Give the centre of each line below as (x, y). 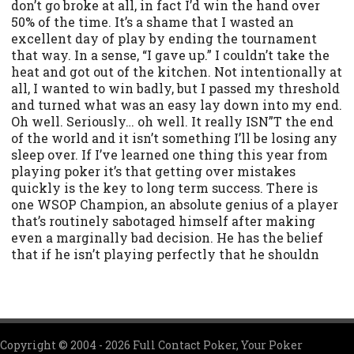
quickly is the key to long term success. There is (164, 188)
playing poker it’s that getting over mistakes (153, 171)
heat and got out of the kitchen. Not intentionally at (177, 72)
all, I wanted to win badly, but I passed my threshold (175, 88)
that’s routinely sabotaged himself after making (163, 221)
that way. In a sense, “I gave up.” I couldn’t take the (170, 55)
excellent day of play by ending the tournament (164, 39)
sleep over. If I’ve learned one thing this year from (169, 155)
